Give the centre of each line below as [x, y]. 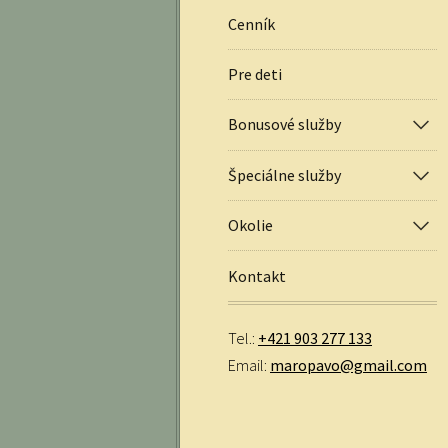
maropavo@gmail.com [348, 364]
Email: [249, 364]
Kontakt [257, 275]
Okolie [250, 225]
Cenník [251, 23]
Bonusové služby [284, 124]
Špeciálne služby [284, 174]
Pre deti [255, 74]
